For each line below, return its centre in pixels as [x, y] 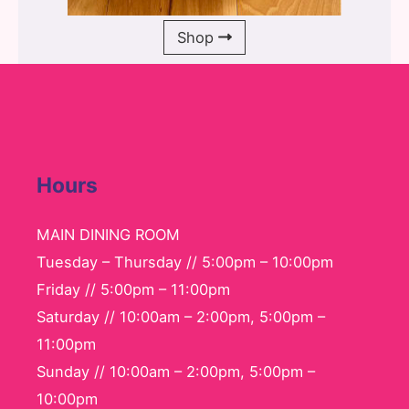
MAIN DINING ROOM [108, 235]
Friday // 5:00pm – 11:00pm [133, 290]
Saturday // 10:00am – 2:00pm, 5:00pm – [181, 317]
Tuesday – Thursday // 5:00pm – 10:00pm [185, 262]
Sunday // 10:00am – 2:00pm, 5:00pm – [176, 372]
